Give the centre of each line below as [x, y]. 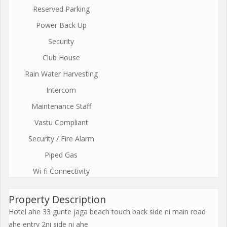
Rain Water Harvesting [61, 73]
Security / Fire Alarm [61, 138]
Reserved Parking [61, 9]
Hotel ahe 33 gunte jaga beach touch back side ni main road [107, 211]
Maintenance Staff [61, 106]
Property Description [57, 199]
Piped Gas [61, 155]
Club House [61, 57]
